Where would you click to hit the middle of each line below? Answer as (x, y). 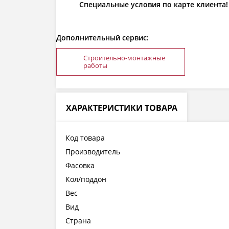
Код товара (85, 138)
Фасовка (80, 166)
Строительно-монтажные (124, 58)
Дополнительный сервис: (102, 38)
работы (95, 66)
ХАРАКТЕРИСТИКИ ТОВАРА (122, 108)
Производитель (93, 152)
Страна (78, 221)
